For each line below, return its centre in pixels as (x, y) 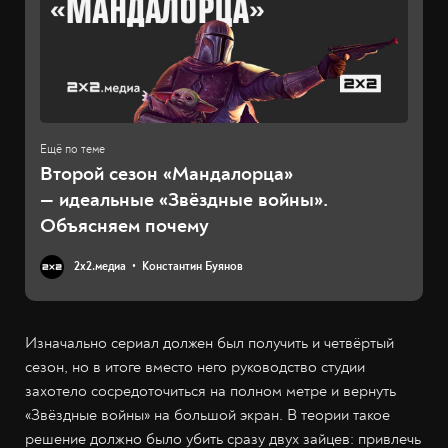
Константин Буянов (192, 267)
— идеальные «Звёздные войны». (184, 200)
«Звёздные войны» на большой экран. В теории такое (207, 415)
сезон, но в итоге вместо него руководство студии (195, 367)
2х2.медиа (100, 267)
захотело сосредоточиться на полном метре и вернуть (210, 391)
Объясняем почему (124, 226)
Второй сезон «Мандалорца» (166, 174)
